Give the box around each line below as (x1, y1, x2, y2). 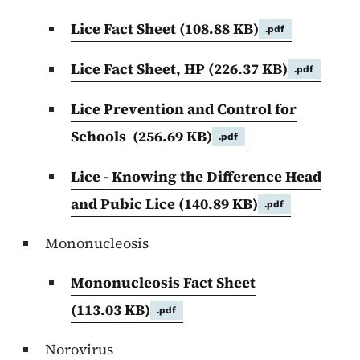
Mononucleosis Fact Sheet (71, 272, 256, 293)
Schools (71, 126, 133, 147)
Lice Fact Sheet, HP (71, 59, 208, 80)
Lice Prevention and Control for (71, 99, 297, 120)
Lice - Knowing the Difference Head (71, 166, 321, 187)
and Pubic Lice (71, 194, 178, 215)
